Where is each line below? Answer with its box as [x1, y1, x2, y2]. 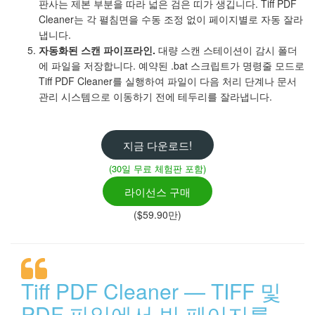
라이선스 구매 [124, 184, 191, 200]
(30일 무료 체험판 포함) [109, 162, 206, 176]
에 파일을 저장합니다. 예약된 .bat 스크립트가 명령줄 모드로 [39, 58, 304, 73]
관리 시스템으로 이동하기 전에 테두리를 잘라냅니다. [39, 89, 272, 104]
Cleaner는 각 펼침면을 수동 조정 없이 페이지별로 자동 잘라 [39, 12, 303, 27]
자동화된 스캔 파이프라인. [39, 43, 155, 58]
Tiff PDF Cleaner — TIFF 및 [21, 276, 281, 307]
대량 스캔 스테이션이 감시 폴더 [155, 43, 297, 58]
